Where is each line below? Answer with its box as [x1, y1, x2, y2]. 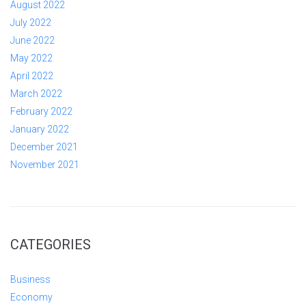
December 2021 [10, 141, 78, 152]
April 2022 [10, 70, 53, 81]
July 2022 [10, 16, 51, 28]
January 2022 [10, 123, 69, 135]
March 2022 [10, 87, 62, 99]
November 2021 [10, 158, 79, 170]
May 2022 [10, 52, 53, 64]
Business [10, 273, 51, 285]
